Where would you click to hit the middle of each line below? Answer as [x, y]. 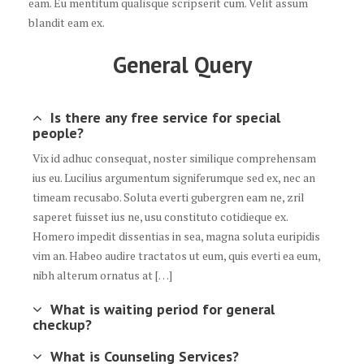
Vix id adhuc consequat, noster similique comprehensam [174, 158]
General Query [182, 65]
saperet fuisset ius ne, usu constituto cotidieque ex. [160, 217]
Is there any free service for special [165, 118]
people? [58, 133]
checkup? [62, 325]
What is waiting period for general [162, 310]
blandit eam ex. [67, 23]
